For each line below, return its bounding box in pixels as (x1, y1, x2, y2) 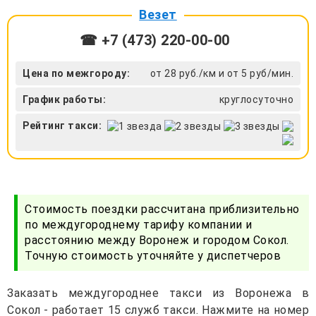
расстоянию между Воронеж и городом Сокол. (25, 233, 289, 248)
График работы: (23, 93, 106, 105)
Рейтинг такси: (23, 119, 102, 131)
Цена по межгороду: (23, 67, 130, 79)
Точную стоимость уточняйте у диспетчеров (25, 249, 281, 263)
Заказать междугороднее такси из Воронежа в (7, 286, 309, 300)
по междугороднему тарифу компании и (25, 218, 253, 232)
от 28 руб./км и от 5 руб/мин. (150, 67, 293, 79)
